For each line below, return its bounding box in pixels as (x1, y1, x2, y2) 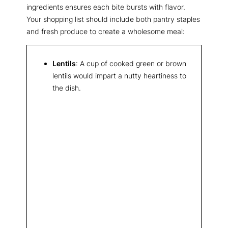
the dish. (52, 83, 81, 93)
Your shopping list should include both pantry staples (26, 14, 200, 23)
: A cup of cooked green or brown (76, 59, 186, 68)
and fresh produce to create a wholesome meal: (26, 26, 185, 36)
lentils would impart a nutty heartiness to (52, 71, 186, 80)
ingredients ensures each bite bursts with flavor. (26, 2, 185, 11)
